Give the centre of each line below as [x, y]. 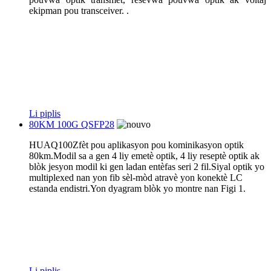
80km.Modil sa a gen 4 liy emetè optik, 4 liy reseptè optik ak [144, 155]
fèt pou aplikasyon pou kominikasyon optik [161, 145]
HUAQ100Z [54, 145]
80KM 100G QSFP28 [72, 124]
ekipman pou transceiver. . [79, 10]
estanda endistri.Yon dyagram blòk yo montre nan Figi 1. [137, 188]
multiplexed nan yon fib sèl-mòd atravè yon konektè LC [136, 177]
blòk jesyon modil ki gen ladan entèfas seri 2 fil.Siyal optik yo [147, 166]
